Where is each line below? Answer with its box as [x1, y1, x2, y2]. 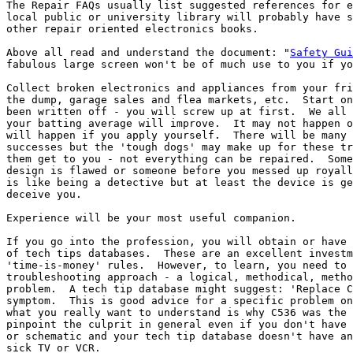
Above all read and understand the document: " [6, 46, 290, 58]
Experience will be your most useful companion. [6, 212, 296, 224]
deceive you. [6, 188, 82, 200]
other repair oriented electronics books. [6, 23, 258, 35]
